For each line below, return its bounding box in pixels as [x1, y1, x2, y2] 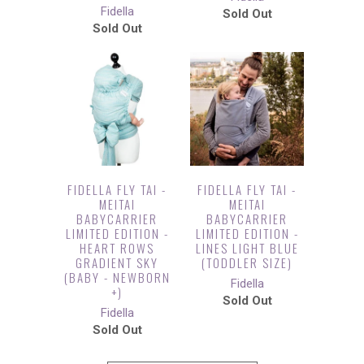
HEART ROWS [80, 239, 154, 257]
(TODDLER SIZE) [201, 253, 292, 271]
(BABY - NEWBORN [63, 268, 171, 286]
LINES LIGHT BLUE [195, 239, 299, 257]
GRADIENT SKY [76, 253, 158, 271]
